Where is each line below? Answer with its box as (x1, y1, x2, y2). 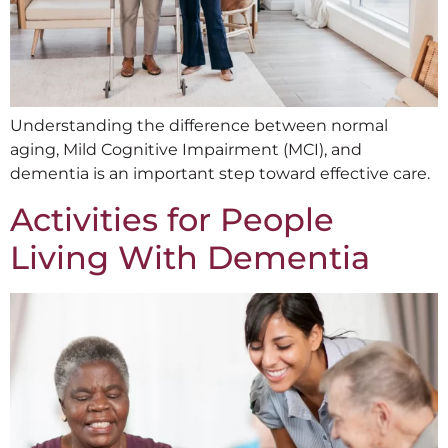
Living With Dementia (10, 237, 370, 277)
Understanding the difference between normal (10, 116, 388, 136)
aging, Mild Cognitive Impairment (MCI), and (10, 140, 362, 160)
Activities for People (10, 199, 334, 239)
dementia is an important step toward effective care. (10, 164, 430, 184)
